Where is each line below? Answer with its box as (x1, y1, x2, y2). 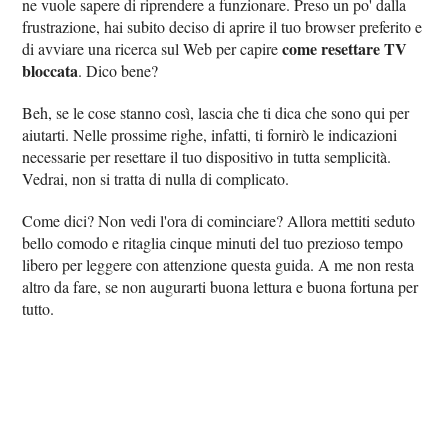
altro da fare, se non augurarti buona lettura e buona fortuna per (22, 276, 419, 297)
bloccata (22, 59, 79, 82)
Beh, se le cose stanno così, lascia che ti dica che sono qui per (22, 102, 410, 123)
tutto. (22, 298, 55, 319)
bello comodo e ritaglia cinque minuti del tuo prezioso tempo (22, 232, 404, 253)
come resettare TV (282, 37, 408, 60)
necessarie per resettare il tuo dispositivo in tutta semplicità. (22, 146, 392, 167)
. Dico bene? (78, 60, 159, 81)
